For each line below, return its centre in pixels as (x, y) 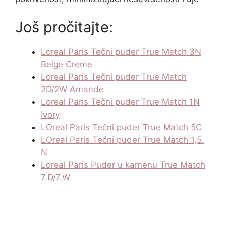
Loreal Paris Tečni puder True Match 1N (120, 102)
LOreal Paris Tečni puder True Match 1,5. (123, 139)
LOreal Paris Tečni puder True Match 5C (121, 127)
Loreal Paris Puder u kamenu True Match (123, 164)
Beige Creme (67, 64)
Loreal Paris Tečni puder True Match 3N (121, 51)
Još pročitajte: (64, 27)
